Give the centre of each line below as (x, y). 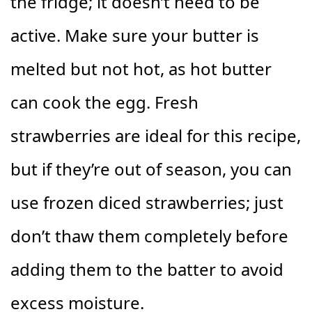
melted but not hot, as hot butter (141, 69)
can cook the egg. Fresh (104, 102)
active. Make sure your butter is (135, 36)
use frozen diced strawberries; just (147, 203)
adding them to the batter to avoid (147, 270)
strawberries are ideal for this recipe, (156, 136)
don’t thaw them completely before (149, 236)
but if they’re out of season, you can (151, 169)
